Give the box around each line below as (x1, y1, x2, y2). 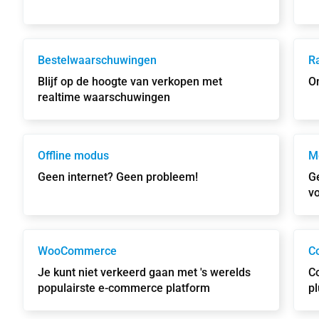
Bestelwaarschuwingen (38, 53, 157, 67)
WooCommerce (38, 244, 117, 258)
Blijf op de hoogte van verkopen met (38, 75, 222, 88)
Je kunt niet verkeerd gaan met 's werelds (38, 266, 251, 279)
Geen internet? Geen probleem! (38, 170, 198, 184)
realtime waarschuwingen (38, 90, 170, 104)
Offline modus (38, 149, 109, 162)
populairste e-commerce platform (38, 281, 210, 295)
